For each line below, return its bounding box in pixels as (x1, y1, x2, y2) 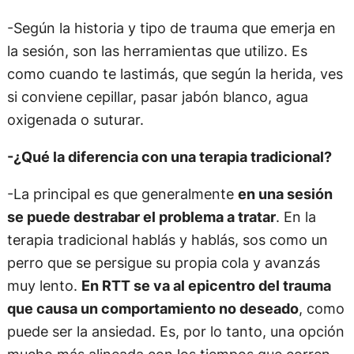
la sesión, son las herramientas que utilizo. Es (6, 41, 307, 59)
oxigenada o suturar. (6, 110, 144, 128)
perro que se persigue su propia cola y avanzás (6, 254, 320, 272)
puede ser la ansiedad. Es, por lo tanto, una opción (6, 322, 345, 341)
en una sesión (237, 185, 333, 203)
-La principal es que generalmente (6, 185, 238, 203)
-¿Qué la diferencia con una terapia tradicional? (6, 147, 332, 165)
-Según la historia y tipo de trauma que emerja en (6, 18, 336, 36)
